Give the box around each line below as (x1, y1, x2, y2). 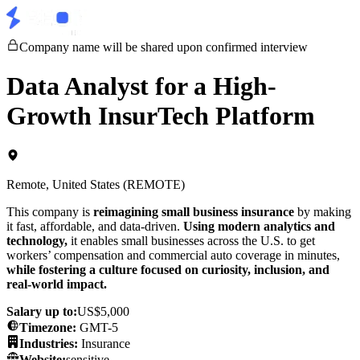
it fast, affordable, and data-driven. (6, 219, 183, 233)
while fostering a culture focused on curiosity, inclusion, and (6, 262, 329, 276)
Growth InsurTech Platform (6, 101, 315, 131)
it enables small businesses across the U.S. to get (67, 233, 315, 247)
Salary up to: (6, 304, 77, 318)
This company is (6, 204, 93, 219)
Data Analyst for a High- (6, 72, 276, 101)
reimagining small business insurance (93, 204, 297, 219)
